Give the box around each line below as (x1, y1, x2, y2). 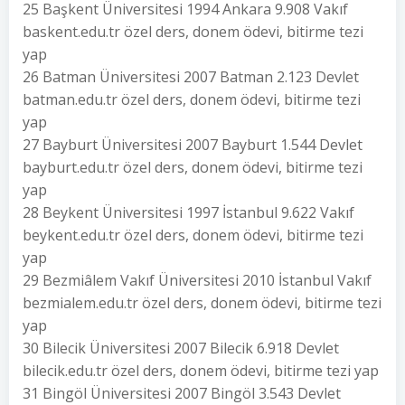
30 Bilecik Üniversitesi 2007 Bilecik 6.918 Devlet (23, 338, 339, 358)
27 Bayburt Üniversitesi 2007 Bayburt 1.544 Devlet (23, 135, 363, 155)
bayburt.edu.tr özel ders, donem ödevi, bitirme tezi (23, 157, 363, 177)
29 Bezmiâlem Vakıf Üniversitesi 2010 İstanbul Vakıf (23, 270, 372, 290)
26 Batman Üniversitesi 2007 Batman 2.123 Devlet (23, 67, 359, 87)
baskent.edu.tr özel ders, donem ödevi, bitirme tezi (23, 22, 363, 42)
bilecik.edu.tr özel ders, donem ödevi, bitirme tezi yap (23, 361, 379, 381)
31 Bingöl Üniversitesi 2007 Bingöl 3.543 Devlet (23, 383, 341, 403)
